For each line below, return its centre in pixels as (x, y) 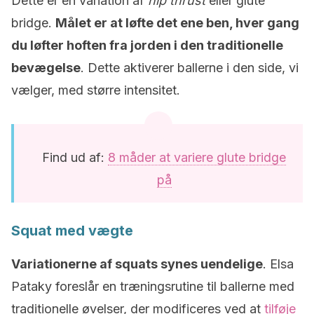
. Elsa (278, 264)
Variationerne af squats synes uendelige (137, 264)
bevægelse (46, 68)
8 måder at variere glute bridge (197, 157)
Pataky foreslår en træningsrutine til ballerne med (153, 286)
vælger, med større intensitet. (96, 90)
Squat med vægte (72, 231)
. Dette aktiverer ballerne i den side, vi (190, 68)
